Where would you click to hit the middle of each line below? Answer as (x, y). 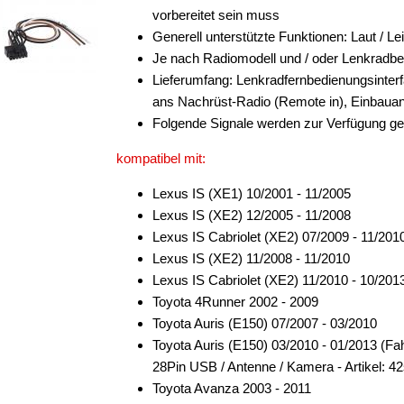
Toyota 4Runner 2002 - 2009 (235, 302)
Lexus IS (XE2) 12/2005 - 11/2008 (252, 215)
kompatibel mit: (161, 158)
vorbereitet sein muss (216, 15)
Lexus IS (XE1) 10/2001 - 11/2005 (252, 193)
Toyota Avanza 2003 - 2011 (232, 388)
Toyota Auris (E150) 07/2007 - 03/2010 (265, 323)
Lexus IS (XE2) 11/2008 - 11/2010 (251, 258)
